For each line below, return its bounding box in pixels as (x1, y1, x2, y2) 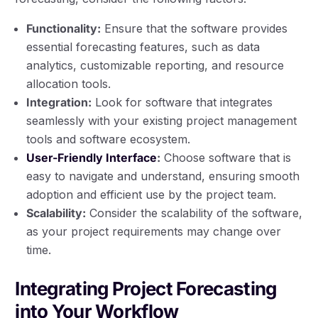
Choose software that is (160, 150, 292, 165)
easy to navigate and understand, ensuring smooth (26, 168, 300, 183)
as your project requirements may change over (26, 224, 282, 238)
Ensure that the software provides (101, 21, 288, 35)
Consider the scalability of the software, (86, 205, 303, 220)
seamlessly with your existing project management (26, 113, 297, 128)
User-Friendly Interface (26, 150, 158, 165)
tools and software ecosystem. (26, 131, 191, 146)
